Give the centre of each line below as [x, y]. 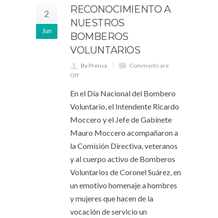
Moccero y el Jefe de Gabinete [121, 119]
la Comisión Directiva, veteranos [124, 145]
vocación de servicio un [109, 211]
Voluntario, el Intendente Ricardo [125, 106]
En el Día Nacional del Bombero [123, 93]
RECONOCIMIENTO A [120, 9]
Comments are [149, 65]
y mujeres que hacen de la [112, 198]
